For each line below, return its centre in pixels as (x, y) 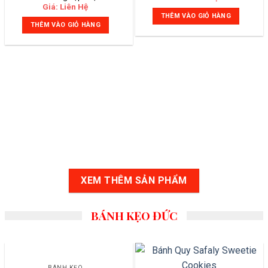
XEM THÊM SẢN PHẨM (134, 181)
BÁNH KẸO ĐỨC (134, 216)
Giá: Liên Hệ (66, 6)
